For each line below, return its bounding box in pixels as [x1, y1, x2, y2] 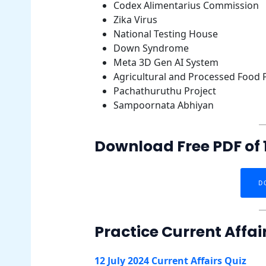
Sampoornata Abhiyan [113, 99, 214, 112]
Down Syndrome [113, 42, 189, 55]
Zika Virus [113, 13, 157, 26]
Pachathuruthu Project [113, 84, 216, 97]
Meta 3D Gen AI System [113, 56, 218, 69]
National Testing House [113, 27, 218, 40]
